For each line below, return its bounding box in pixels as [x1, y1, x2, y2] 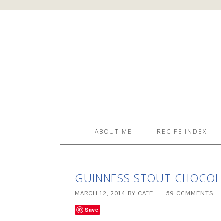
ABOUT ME [95, 127, 132, 136]
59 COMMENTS [166, 189, 213, 197]
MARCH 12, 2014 [75, 189, 126, 197]
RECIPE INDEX [157, 127, 207, 136]
